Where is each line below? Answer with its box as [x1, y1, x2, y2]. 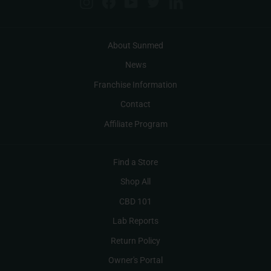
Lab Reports [113, 216, 158, 226]
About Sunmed [108, 41, 163, 51]
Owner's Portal [108, 255, 163, 265]
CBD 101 [119, 196, 152, 206]
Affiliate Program [103, 119, 168, 129]
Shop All [120, 177, 151, 187]
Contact [120, 99, 151, 109]
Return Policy [111, 235, 160, 246]
